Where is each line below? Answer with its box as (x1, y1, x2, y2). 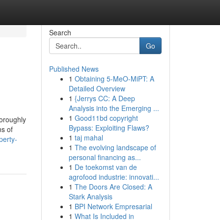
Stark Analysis (68, 192, 112, 201)
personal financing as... (68, 152, 141, 162)
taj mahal (74, 133, 103, 142)
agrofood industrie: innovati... (68, 172, 159, 182)
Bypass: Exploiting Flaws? (68, 123, 149, 133)
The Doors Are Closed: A (74, 182, 152, 192)
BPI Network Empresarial (74, 201, 152, 211)
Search (49, 27, 71, 37)
